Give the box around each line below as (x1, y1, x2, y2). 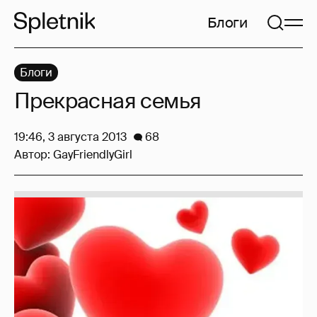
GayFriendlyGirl (53, 147, 132, 162)
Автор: (14, 147, 53, 162)
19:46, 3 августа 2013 (14, 129, 127, 144)
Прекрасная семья (14, 87, 202, 115)
